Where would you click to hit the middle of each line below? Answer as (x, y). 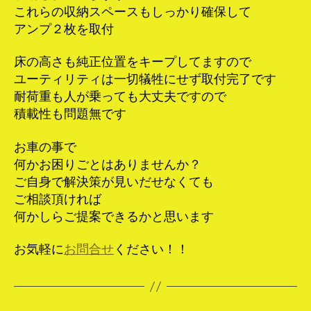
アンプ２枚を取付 (64, 29)
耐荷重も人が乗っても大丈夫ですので (120, 97)
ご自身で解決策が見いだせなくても (114, 182)
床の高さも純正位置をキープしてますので (133, 62)
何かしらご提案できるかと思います (114, 216)
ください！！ (151, 250)
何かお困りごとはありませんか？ (108, 164)
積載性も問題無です (70, 114)
